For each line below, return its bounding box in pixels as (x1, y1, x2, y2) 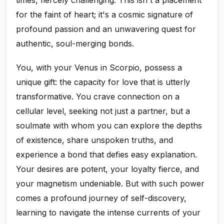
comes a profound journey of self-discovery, (16, 193, 187, 203)
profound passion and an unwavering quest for (16, 24, 196, 34)
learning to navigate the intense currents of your (16, 207, 201, 218)
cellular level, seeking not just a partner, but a (16, 106, 190, 116)
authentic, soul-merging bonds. (16, 38, 134, 49)
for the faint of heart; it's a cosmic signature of (16, 9, 193, 20)
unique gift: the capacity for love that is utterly (16, 77, 190, 87)
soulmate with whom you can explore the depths (16, 120, 202, 131)
